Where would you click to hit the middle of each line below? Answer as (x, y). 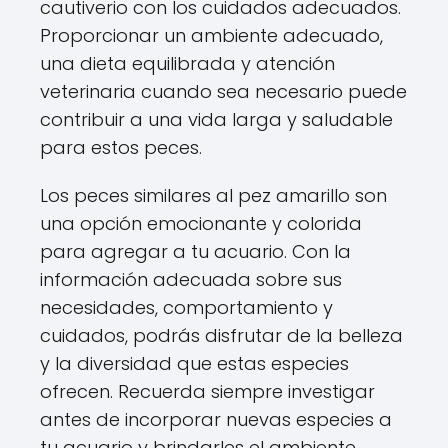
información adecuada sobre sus (191, 279)
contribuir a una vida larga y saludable (216, 119)
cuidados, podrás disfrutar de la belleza (221, 335)
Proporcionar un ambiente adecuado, (211, 35)
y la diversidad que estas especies (194, 363)
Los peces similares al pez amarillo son (213, 195)
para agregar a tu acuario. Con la (195, 251)
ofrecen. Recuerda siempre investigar (207, 391)
